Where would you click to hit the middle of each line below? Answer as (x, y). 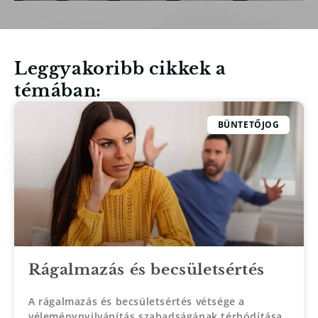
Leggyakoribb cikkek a (120, 68)
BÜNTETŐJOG (248, 124)
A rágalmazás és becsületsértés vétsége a (137, 301)
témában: (58, 90)
